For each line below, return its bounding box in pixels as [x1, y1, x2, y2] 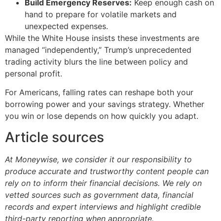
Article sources [5, 128, 104, 146]
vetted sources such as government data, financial [5, 189, 193, 200]
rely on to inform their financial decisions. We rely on [5, 178, 202, 188]
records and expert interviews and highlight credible [5, 201, 201, 212]
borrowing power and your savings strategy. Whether [5, 99, 204, 110]
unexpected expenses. [25, 21, 108, 32]
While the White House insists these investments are [5, 33, 199, 43]
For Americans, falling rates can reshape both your [5, 87, 193, 98]
